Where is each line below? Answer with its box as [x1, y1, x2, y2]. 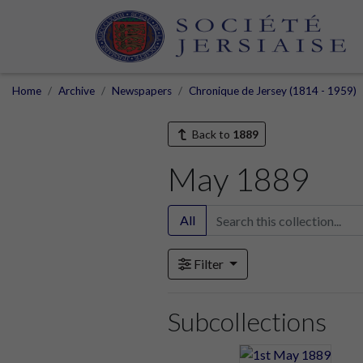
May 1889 [168, 160, 310, 199]
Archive [58, 84, 95, 97]
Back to [189, 127, 233, 141]
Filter [191, 256, 226, 271]
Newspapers [112, 84, 172, 97]
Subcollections [168, 305, 327, 337]
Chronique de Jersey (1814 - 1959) [189, 84, 357, 97]
